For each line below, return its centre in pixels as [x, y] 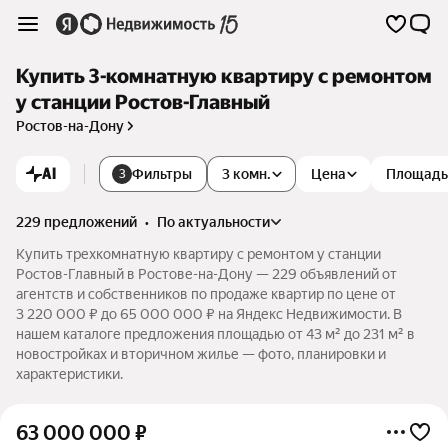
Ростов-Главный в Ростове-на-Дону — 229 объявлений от [206, 274]
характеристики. [69, 374]
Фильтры [162, 174]
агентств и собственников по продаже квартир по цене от [206, 294]
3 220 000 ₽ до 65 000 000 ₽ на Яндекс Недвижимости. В [209, 314]
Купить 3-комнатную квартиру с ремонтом [224, 76]
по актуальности [218, 222]
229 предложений [76, 222]
